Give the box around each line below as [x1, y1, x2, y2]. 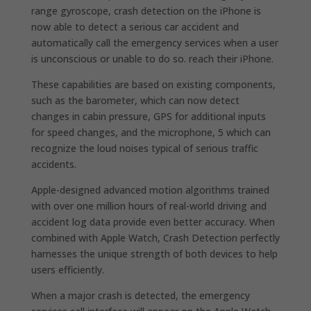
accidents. [31, 157, 76, 171]
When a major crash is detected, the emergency [31, 288, 250, 302]
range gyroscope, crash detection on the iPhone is [31, 3, 261, 17]
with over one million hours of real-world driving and [31, 199, 267, 212]
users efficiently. [31, 262, 104, 276]
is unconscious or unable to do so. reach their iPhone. [31, 51, 274, 65]
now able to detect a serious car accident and [31, 19, 239, 33]
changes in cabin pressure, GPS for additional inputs [31, 109, 266, 123]
